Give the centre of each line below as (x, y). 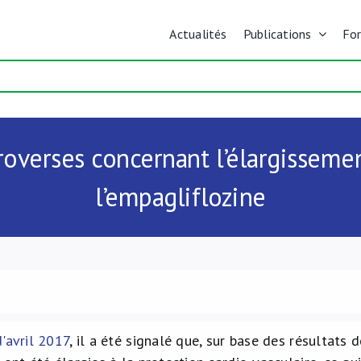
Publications (277, 34)
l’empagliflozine (180, 197)
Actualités (198, 34)
